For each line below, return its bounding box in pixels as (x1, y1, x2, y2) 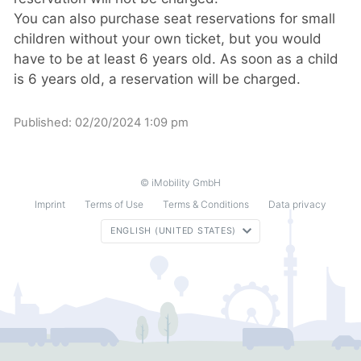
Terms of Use (85, 197, 143, 210)
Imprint (35, 197, 65, 210)
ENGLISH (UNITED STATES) (110, 225, 237, 236)
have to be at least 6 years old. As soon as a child (14, 51, 338, 68)
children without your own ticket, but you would (14, 31, 322, 48)
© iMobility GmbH (140, 176, 221, 189)
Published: (14, 115, 75, 131)
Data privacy (268, 197, 326, 210)
